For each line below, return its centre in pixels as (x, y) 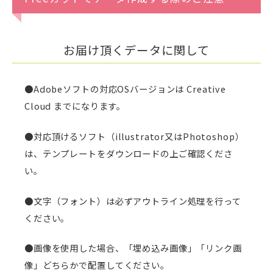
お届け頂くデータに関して (136, 50)
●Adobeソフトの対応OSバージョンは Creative (126, 89)
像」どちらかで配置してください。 (97, 265)
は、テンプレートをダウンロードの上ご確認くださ (129, 153)
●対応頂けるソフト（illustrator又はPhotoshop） (134, 136)
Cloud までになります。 (75, 106)
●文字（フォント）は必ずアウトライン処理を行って (133, 200)
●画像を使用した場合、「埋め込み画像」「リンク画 (133, 248)
